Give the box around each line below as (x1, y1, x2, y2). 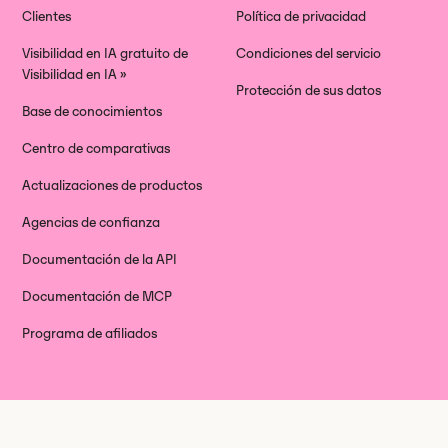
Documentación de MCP (22, 287, 173, 305)
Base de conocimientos (22, 102, 163, 120)
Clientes (22, 7, 72, 25)
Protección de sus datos (236, 81, 381, 99)
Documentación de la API (22, 250, 178, 268)
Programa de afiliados (22, 324, 158, 342)
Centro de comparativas (22, 139, 171, 157)
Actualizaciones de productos (22, 176, 203, 194)
